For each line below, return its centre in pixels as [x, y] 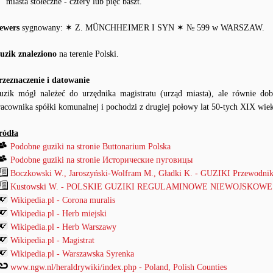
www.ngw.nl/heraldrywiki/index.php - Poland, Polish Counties [119, 267]
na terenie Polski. [88, 54]
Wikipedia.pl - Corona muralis [63, 200]
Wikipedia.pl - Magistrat [52, 240]
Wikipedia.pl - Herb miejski [58, 214]
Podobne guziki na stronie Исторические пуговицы [101, 160]
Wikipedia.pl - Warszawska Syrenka [72, 254]
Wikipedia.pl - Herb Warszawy [63, 227]
